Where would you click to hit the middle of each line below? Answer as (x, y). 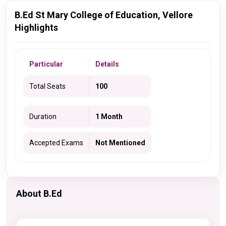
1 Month (109, 117)
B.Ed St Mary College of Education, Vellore (104, 15)
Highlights (36, 27)
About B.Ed (39, 193)
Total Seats (47, 86)
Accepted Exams (56, 143)
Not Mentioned (120, 143)
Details (107, 64)
